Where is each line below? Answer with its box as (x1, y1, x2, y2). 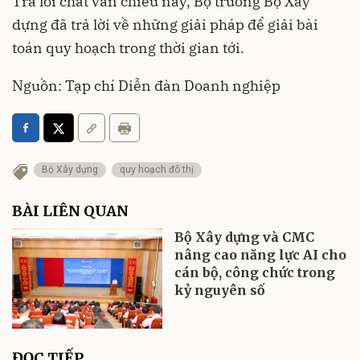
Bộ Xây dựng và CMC (174, 229, 315, 245)
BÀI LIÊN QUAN (12, 202, 129, 220)
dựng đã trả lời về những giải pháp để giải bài (12, 15, 318, 34)
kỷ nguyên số (174, 282, 266, 298)
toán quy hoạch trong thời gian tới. (12, 39, 244, 57)
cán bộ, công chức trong (174, 264, 336, 280)
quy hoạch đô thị (120, 164, 194, 175)
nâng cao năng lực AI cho (174, 247, 347, 263)
